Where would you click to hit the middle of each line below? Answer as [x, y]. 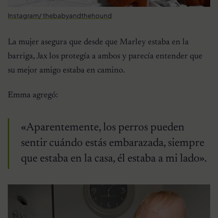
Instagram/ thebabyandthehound [60, 16]
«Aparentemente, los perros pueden [103, 128]
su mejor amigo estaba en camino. [66, 71]
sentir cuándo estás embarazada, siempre [113, 144]
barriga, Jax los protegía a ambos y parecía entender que [105, 57]
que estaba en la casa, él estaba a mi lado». [114, 159]
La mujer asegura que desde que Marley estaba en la [98, 43]
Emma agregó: [33, 96]
